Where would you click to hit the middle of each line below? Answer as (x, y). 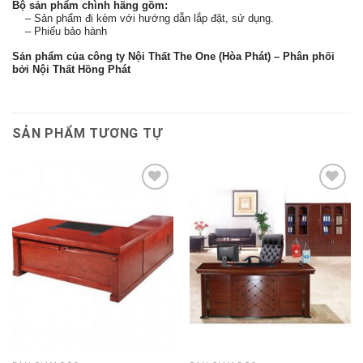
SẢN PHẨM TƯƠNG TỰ (88, 133)
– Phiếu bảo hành (60, 31)
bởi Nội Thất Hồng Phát (71, 69)
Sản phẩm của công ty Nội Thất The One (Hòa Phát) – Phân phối (173, 56)
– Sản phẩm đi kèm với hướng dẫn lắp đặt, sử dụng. (143, 18)
